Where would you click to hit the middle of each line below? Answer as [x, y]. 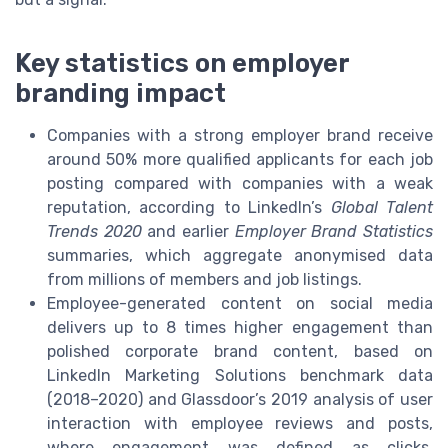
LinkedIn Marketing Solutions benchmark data [240, 376]
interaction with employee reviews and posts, [240, 424]
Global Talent [382, 208]
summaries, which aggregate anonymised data [240, 256]
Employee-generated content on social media [240, 304]
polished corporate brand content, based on [240, 352]
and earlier [188, 232]
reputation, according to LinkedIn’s [189, 208]
